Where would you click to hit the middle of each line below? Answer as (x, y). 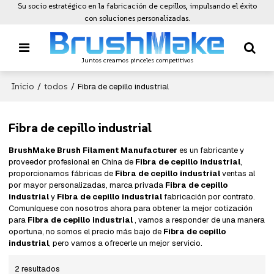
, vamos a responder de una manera (199, 220)
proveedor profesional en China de (72, 162)
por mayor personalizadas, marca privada (87, 185)
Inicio (23, 86)
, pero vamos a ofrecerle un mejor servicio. (126, 243)
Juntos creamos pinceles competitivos (137, 60)
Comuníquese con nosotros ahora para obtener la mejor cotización (131, 209)
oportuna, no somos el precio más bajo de (86, 232)
